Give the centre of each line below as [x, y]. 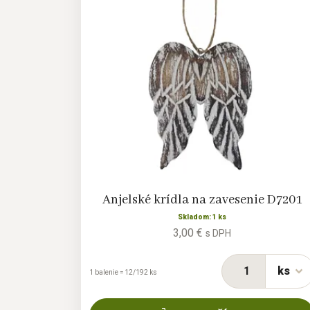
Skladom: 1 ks [202, 217]
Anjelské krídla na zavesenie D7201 [202, 200]
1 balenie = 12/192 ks [123, 273]
